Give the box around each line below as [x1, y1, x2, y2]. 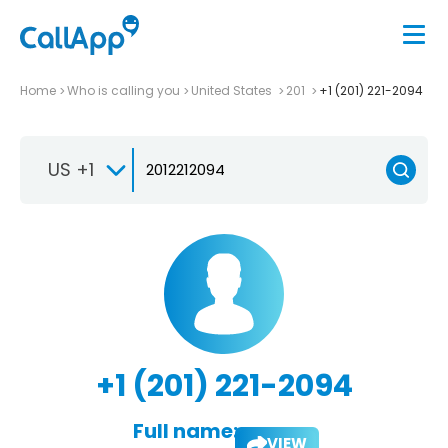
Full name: [132, 416, 238, 445]
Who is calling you [67, 81, 180, 99]
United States [191, 81, 275, 99]
